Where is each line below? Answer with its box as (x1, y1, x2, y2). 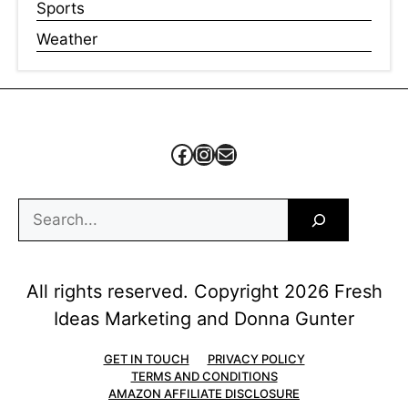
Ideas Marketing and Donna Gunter (54, 308, 354, 331)
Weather (36, 30, 97, 49)
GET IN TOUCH (103, 352, 189, 367)
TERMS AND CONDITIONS (130, 369, 278, 384)
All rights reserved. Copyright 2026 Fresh (25, 280, 382, 303)
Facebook (170, 139, 271, 167)
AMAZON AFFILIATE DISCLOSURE (108, 386, 300, 402)
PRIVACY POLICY (207, 352, 305, 367)
